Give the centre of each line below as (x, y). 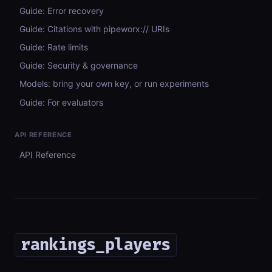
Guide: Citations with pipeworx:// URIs (94, 29)
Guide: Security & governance (79, 66)
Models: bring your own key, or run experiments (114, 84)
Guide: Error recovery (62, 10)
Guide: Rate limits (54, 47)
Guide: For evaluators (61, 102)
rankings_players (96, 245)
